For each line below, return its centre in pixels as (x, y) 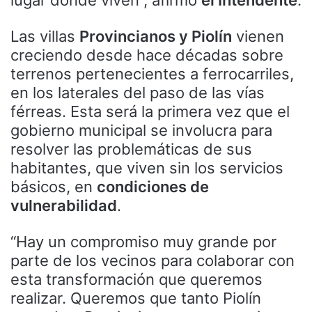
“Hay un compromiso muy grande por (143, 241)
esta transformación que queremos (136, 279)
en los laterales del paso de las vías (138, 92)
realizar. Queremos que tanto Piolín (136, 298)
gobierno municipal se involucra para (141, 130)
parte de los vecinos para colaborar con (153, 260)
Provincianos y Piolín (156, 36)
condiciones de (153, 186)
